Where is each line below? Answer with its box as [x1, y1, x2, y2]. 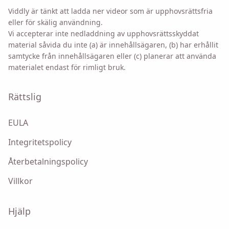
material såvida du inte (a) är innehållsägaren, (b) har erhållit [8, 39, 218, 50]
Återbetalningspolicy [8, 155, 88, 167]
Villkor [8, 175, 33, 187]
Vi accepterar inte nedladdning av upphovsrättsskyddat [8, 28, 199, 38]
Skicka [103, 64, 126, 74]
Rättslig [8, 90, 41, 103]
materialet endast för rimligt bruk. [8, 62, 126, 72]
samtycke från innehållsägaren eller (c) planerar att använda [8, 51, 216, 61]
